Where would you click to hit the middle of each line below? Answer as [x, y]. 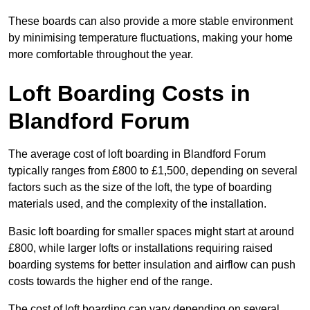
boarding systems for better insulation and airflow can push [152, 265]
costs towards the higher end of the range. [110, 282]
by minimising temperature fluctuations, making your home [151, 38]
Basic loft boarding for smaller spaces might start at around [151, 232]
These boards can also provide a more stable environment [151, 21]
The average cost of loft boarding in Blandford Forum [137, 154]
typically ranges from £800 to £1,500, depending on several [153, 171]
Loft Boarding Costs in [129, 94]
